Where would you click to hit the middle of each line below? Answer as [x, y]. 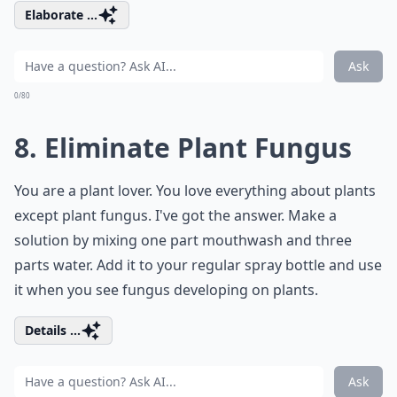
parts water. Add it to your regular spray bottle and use [198, 265]
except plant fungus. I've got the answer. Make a [175, 215]
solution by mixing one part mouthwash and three [183, 240]
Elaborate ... [61, 15]
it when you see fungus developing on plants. [166, 290]
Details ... [53, 330]
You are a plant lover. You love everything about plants [195, 191]
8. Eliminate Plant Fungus [183, 148]
